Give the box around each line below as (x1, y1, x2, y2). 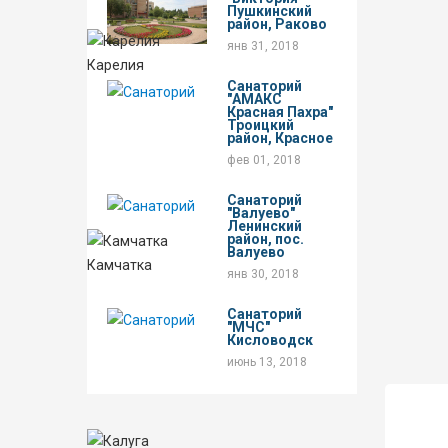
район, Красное (227, 130, 333, 147)
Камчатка (87, 257, 152, 274)
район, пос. (227, 231, 304, 248)
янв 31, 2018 (227, 39, 299, 54)
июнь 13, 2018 (227, 355, 307, 370)
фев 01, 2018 (227, 153, 301, 168)
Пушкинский (227, 3, 312, 20)
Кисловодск (227, 332, 313, 349)
